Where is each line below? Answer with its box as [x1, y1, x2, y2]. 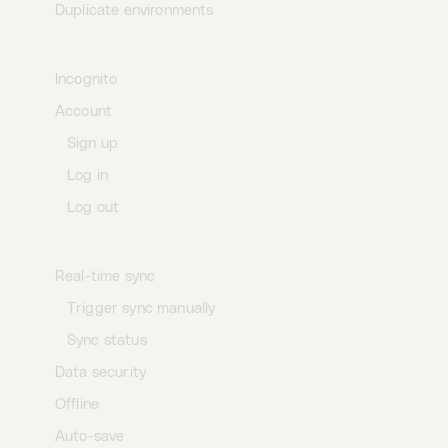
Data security [55, 365, 147, 380]
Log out [67, 200, 120, 215]
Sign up [67, 136, 119, 151]
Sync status [67, 333, 147, 348]
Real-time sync [55, 269, 156, 284]
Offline [55, 397, 100, 412]
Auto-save [55, 429, 125, 444]
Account [55, 104, 113, 119]
